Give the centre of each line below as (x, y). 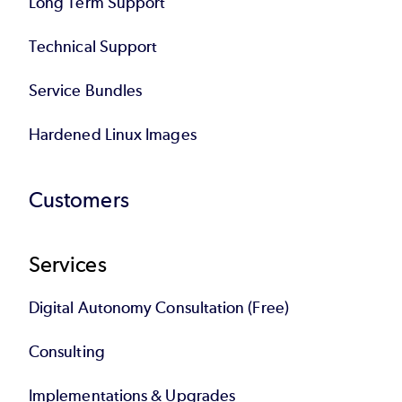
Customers (79, 199)
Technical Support (93, 46)
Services (68, 264)
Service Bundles (86, 90)
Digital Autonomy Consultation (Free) (159, 307)
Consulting (67, 351)
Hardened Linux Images (113, 134)
